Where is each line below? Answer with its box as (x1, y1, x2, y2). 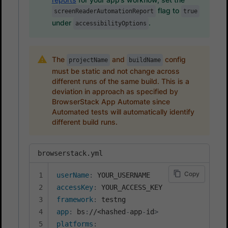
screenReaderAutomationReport (53, 7, 154, 15)
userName (56, 170, 89, 179)
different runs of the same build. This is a (51, 76, 189, 85)
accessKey (56, 183, 93, 191)
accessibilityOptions (75, 19, 147, 27)
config (162, 54, 186, 64)
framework (56, 195, 93, 204)
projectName (68, 56, 108, 64)
